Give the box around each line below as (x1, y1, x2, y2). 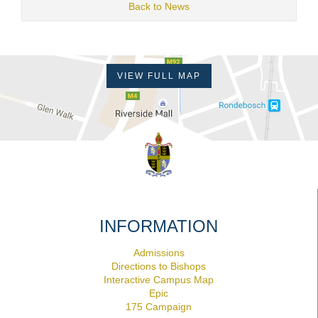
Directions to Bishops (111, 261, 206, 273)
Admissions (133, 247, 185, 259)
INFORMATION (99, 216, 218, 236)
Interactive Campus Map (104, 274, 214, 286)
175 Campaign (126, 301, 192, 313)
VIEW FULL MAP (117, 71, 201, 81)
